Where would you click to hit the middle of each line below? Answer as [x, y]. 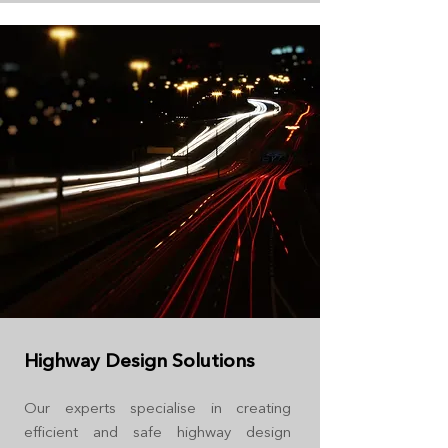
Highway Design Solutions [139, 360]
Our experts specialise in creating [157, 407]
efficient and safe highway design [157, 431]
